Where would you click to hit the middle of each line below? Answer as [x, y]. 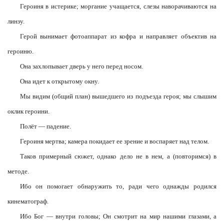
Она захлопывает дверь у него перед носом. [81, 66]
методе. [18, 171]
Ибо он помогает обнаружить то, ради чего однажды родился [118, 186]
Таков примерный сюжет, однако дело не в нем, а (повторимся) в [118, 156]
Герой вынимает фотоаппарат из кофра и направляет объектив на [118, 36]
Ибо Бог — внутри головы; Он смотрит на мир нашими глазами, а [118, 216]
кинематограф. [28, 201]
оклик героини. [28, 111]
